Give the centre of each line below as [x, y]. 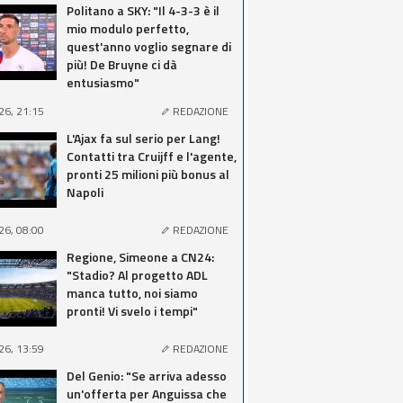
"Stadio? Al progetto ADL [137, 275]
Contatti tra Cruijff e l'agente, [152, 156]
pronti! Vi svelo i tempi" [132, 311]
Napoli [85, 192]
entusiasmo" [103, 82]
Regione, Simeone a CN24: [140, 257]
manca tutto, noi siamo [132, 293]
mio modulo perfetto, [128, 28]
